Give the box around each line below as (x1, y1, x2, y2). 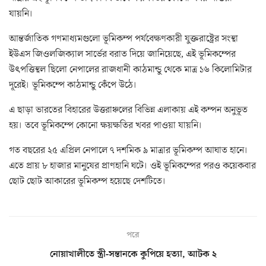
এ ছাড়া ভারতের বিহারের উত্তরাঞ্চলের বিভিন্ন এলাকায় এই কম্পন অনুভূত (9, 103, 248, 116)
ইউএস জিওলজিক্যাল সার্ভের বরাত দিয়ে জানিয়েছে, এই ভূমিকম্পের (9, 47, 236, 61)
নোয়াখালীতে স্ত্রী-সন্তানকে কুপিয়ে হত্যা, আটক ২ (49, 247, 217, 261)
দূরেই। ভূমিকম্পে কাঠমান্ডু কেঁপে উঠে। (9, 78, 137, 91)
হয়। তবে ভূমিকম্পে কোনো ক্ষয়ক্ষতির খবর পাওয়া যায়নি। (9, 118, 202, 132)
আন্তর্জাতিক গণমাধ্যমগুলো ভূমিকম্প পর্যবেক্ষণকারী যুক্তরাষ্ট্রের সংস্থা (9, 31, 238, 45)
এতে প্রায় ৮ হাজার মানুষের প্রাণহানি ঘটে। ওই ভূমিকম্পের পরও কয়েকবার (9, 159, 256, 172)
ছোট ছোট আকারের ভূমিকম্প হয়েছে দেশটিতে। (9, 174, 166, 188)
